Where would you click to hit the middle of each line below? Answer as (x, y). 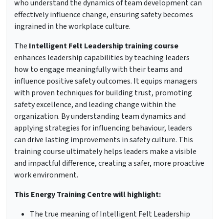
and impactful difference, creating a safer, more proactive (109, 164)
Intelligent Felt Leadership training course (104, 46)
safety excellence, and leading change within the (95, 105)
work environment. (46, 175)
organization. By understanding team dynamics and (100, 117)
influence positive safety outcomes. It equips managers (106, 81)
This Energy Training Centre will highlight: (88, 195)
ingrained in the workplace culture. (72, 27)
